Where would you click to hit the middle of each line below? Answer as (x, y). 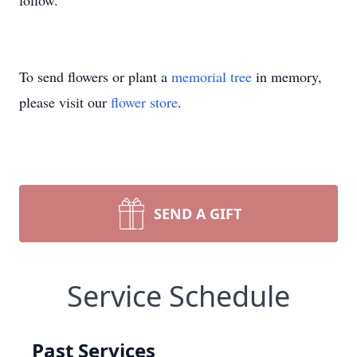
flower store (144, 102)
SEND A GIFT (198, 214)
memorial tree (212, 76)
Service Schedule (178, 296)
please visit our (65, 102)
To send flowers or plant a (95, 76)
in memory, (287, 76)
